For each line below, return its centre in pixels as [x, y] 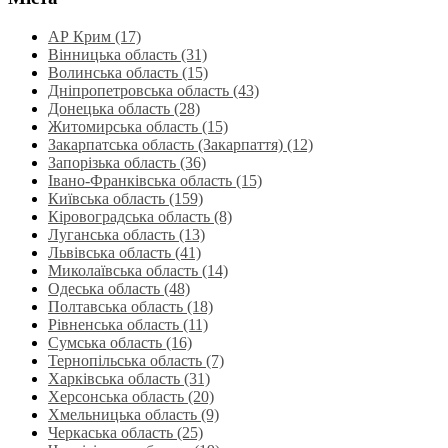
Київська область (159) [125, 198]
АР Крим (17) [94, 36]
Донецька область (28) [124, 108]
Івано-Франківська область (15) [155, 180]
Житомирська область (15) [138, 126]
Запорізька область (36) [127, 162]
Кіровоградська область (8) [140, 216]
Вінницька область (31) [127, 54]
